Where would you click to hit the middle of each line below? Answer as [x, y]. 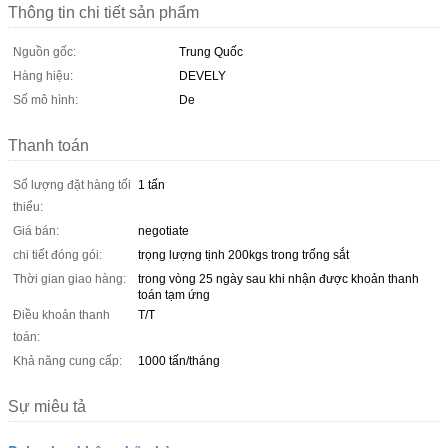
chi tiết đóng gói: [57, 254]
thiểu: [28, 206]
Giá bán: [36, 230]
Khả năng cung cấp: [67, 360]
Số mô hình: [45, 99]
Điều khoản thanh [61, 314]
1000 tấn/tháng [179, 360]
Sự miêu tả [47, 406]
